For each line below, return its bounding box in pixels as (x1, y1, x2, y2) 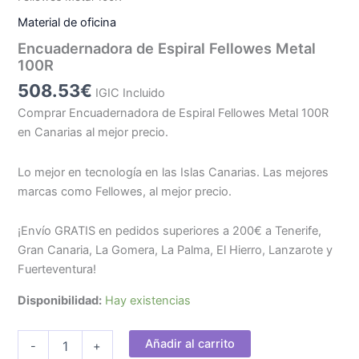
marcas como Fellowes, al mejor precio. (18, 184, 232, 199)
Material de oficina (18, 14, 117, 30)
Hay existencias (105, 292, 192, 308)
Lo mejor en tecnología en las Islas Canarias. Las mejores (18, 164, 329, 179)
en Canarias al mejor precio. (18, 125, 169, 140)
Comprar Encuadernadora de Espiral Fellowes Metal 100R (18, 106, 329, 121)
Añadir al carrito (145, 337, 236, 352)
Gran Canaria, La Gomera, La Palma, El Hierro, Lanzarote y (18, 243, 333, 258)
